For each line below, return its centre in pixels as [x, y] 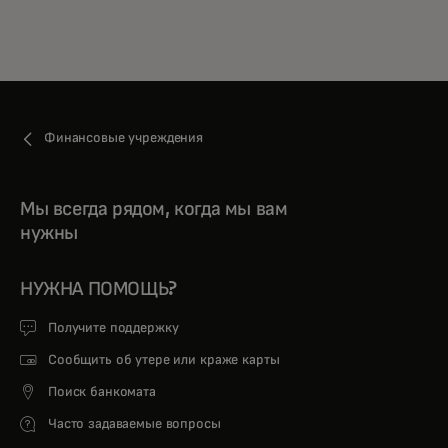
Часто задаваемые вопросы [134, 423]
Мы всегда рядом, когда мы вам [154, 208]
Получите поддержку [113, 327]
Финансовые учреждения [124, 137]
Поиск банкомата [102, 391]
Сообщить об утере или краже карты [164, 359]
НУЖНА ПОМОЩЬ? [98, 288]
